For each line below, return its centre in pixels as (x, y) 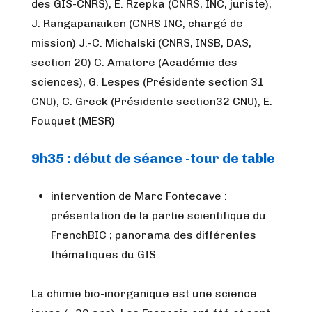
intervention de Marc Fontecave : (139, 196)
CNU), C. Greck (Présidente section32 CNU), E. (152, 101)
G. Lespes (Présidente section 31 (177, 82)
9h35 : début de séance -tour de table (153, 158)
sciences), (60, 82)
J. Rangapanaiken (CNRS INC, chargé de (137, 23)
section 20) (63, 62)
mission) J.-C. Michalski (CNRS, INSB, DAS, (141, 43)
